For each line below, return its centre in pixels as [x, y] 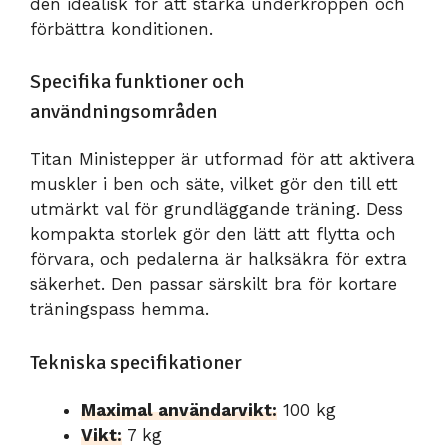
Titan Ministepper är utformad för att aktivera [222, 159]
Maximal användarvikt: [179, 409]
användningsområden [123, 112]
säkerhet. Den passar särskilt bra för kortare [213, 284]
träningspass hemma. [119, 309]
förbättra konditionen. [121, 28]
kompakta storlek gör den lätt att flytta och [213, 234]
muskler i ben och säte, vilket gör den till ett [214, 184]
